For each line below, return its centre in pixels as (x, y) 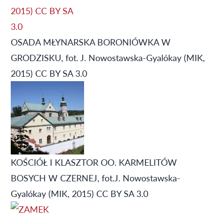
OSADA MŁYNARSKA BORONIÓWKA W (91, 42)
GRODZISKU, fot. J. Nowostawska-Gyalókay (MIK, (108, 57)
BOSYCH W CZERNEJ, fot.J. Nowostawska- (96, 177)
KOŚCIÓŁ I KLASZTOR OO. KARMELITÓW (94, 162)
